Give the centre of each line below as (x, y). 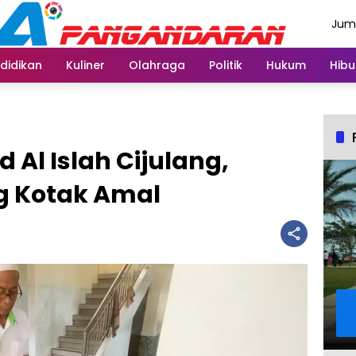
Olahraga (157, 65)
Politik (226, 65)
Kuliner (85, 65)
